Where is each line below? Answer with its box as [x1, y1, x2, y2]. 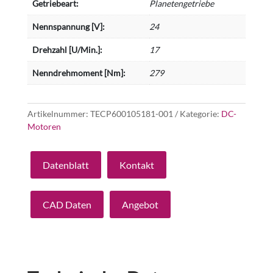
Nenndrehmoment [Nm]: [32, 68, 126, 79]
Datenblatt [42, 159, 89, 171]
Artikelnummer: [27, 108, 90, 119]
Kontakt [119, 159, 154, 171]
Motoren [27, 121, 61, 132]
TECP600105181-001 [90, 108, 173, 119]
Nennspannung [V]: [32, 21, 105, 32]
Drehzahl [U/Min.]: [32, 44, 102, 55]
